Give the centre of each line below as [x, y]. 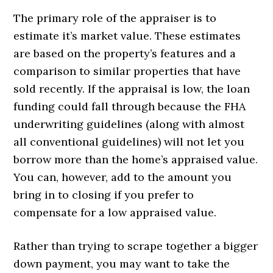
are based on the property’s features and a [125, 53]
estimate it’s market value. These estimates [127, 35]
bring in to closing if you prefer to [104, 194]
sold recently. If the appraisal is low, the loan [132, 88]
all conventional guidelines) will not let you [129, 141]
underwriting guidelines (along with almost [129, 124]
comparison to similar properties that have [127, 71]
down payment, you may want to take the [122, 263]
